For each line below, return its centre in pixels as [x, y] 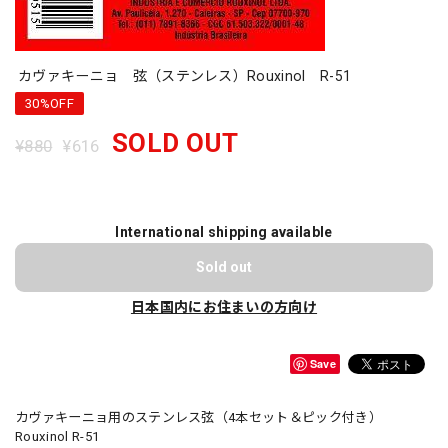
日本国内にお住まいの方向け [224, 307]
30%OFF [49, 103]
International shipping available [224, 232]
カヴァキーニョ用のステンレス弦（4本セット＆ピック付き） [198, 417]
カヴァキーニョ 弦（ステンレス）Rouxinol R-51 [185, 76]
